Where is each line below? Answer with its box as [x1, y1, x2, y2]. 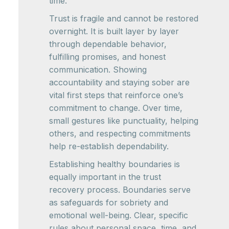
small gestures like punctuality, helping [49, 116, 198, 126]
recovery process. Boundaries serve [49, 185, 191, 195]
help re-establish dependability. [49, 141, 169, 151]
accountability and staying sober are [49, 77, 190, 87]
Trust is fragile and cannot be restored [49, 13, 198, 24]
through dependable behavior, [49, 39, 167, 49]
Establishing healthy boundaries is [49, 159, 180, 169]
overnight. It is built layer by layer [49, 26, 179, 36]
